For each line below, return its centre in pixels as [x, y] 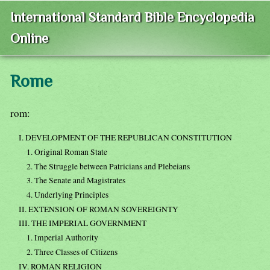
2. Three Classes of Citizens [72, 252]
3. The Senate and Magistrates [76, 181]
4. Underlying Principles [68, 194]
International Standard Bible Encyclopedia [132, 17]
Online [29, 39]
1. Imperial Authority [63, 238]
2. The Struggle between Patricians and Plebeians [108, 166]
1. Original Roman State [67, 152]
